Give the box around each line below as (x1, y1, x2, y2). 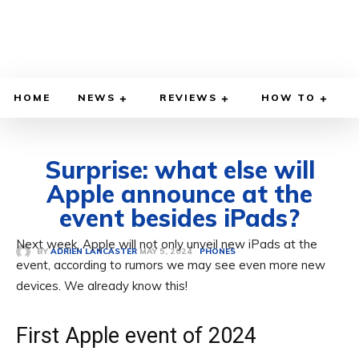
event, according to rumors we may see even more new (16, 257, 325, 273)
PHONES (200, 246, 236, 257)
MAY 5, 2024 (139, 246, 192, 257)
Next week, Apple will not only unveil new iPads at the (16, 236, 317, 252)
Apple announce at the (46, 179, 313, 210)
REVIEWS (159, 91, 217, 104)
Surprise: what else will (44, 155, 315, 186)
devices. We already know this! (16, 278, 188, 294)
